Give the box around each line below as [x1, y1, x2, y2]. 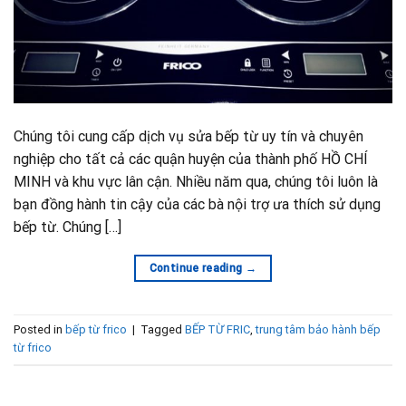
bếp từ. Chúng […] [14, 218, 121, 237]
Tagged [140, 323, 185, 337]
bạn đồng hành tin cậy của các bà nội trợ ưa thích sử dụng [14, 196, 381, 214]
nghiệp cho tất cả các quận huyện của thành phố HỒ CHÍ [14, 150, 368, 169]
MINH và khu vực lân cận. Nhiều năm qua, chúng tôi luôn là [14, 173, 378, 191]
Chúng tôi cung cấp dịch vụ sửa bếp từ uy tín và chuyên [14, 128, 363, 146]
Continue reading [149, 262, 246, 275]
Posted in [14, 323, 65, 337]
